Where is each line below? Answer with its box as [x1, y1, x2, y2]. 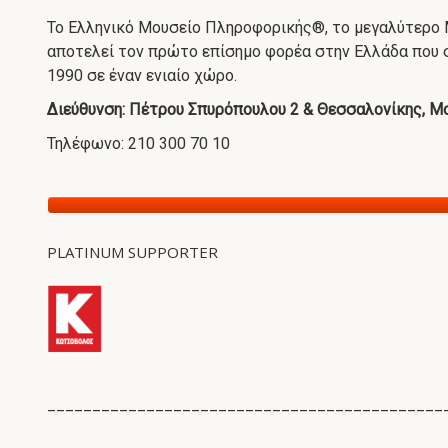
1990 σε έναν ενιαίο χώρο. [47, 66, 237, 85]
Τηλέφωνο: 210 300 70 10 [47, 134, 230, 153]
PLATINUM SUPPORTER [47, 242, 218, 262]
